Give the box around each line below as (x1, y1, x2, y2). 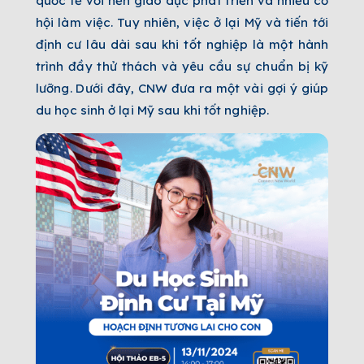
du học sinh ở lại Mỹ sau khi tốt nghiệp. (36, 102, 270, 118)
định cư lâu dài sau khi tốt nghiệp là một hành (36, 36, 328, 52)
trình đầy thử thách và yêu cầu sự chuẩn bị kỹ (36, 58, 328, 74)
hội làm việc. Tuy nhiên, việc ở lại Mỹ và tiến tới (36, 14, 328, 30)
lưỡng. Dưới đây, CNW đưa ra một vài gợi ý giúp (36, 80, 328, 96)
